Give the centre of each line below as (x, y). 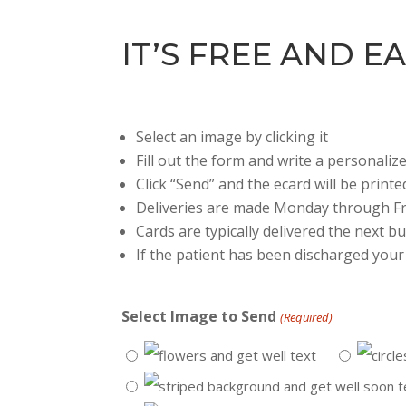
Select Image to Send (199, 316)
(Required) (306, 317)
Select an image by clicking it (232, 137)
